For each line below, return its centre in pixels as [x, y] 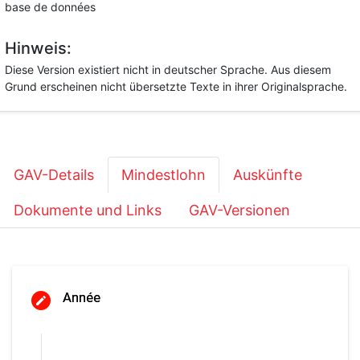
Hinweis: [38, 48]
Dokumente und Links [88, 210]
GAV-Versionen [239, 210]
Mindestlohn [164, 175]
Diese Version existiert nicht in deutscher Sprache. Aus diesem [168, 70]
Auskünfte [268, 175]
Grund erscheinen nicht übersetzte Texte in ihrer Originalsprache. [176, 86]
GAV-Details [54, 175]
